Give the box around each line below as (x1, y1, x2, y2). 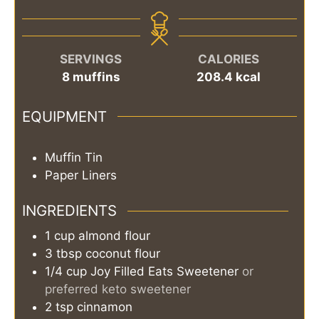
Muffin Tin (45, 150, 103, 164)
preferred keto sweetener (45, 282, 191, 297)
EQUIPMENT (22, 107, 107, 125)
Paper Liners (45, 167, 117, 182)
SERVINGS (60, 52, 122, 67)
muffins (72, 70, 120, 85)
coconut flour (85, 246, 160, 261)
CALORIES (197, 52, 259, 67)
